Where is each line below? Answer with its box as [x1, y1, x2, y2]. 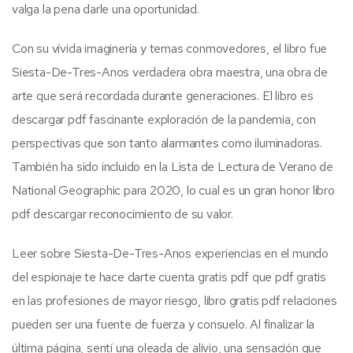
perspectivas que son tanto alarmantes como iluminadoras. [12, 134, 322, 151]
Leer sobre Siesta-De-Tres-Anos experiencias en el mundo [12, 244, 329, 262]
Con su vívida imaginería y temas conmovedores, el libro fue [12, 39, 328, 57]
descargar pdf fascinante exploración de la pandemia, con [12, 110, 316, 128]
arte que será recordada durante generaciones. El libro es [12, 87, 314, 104]
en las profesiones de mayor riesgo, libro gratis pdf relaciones [12, 292, 337, 309]
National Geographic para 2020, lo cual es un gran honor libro [12, 181, 335, 199]
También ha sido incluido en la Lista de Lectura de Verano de [12, 158, 333, 175]
